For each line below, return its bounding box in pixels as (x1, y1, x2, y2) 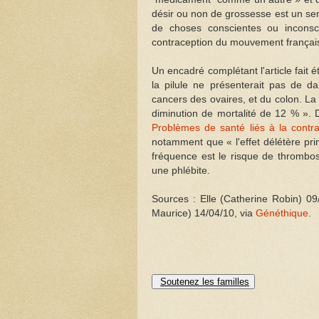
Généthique (256, 207, 308, 219)
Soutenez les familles (160, 276, 249, 288)
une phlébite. (152, 164, 210, 176)
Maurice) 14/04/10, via (152, 207, 256, 219)
